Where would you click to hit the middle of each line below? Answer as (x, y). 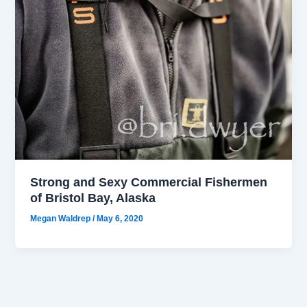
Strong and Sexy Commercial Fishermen (149, 182)
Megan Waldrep (62, 219)
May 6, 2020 (120, 219)
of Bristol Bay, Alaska (93, 198)
